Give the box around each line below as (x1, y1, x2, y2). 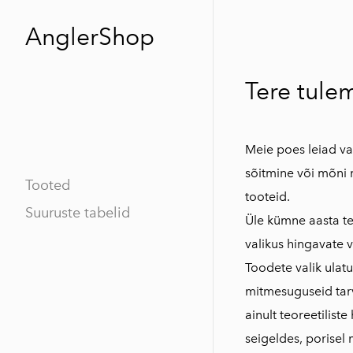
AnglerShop (25, 23, 154, 51)
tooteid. (245, 189, 290, 204)
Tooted (25, 176, 70, 194)
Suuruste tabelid (25, 204, 130, 221)
